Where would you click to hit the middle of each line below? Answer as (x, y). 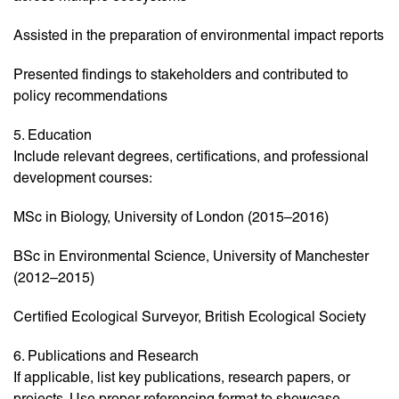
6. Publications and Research (106, 356)
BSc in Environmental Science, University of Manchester (191, 256)
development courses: (83, 178)
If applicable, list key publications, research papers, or (182, 378)
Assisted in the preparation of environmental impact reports (199, 36)
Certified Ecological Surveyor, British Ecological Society (190, 317)
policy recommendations (90, 96)
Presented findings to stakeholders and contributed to (181, 75)
